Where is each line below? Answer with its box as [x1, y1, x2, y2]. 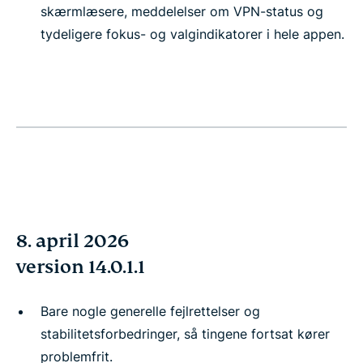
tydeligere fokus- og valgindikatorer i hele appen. [41, 26, 344, 42]
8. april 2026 [16, 229, 129, 253]
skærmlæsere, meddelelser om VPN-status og [41, 3, 323, 19]
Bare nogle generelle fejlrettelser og [41, 303, 260, 319]
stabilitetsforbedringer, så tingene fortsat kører [41, 326, 330, 342]
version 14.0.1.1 [16, 255, 145, 279]
